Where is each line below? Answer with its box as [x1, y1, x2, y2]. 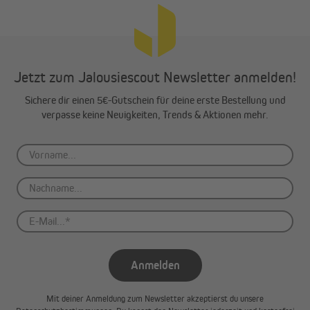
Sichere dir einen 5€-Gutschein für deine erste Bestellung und [24, 93, 286, 107]
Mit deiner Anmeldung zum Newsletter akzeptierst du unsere [46, 293, 264, 304]
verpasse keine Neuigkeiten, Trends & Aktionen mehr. [42, 107, 268, 121]
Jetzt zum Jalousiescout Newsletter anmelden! [14, 68, 296, 86]
